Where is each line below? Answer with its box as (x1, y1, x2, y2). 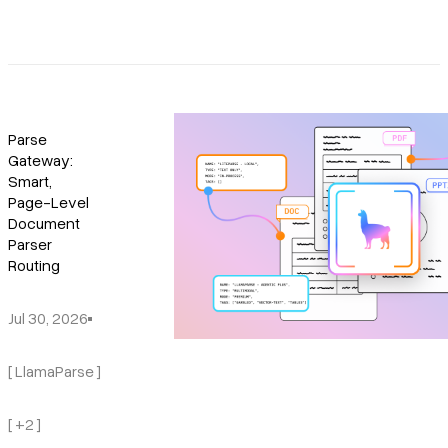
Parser (8, 234, 52, 255)
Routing (8, 255, 60, 276)
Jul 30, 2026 (8, 308, 88, 329)
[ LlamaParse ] (8, 361, 101, 382)
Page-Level (8, 192, 89, 213)
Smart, (8, 171, 52, 192)
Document (8, 213, 80, 234)
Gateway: (8, 150, 73, 171)
